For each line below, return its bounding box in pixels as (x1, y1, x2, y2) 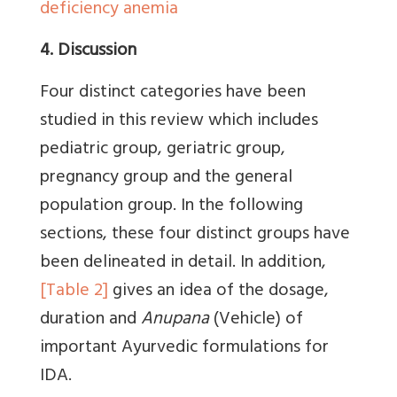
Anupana (141, 303, 209, 337)
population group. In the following (40, 190, 303, 223)
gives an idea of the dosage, (108, 275, 329, 308)
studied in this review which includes (40, 105, 318, 138)
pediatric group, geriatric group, (40, 133, 285, 167)
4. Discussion (40, 35, 136, 68)
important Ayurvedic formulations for (40, 331, 329, 365)
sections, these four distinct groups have (40, 218, 350, 252)
